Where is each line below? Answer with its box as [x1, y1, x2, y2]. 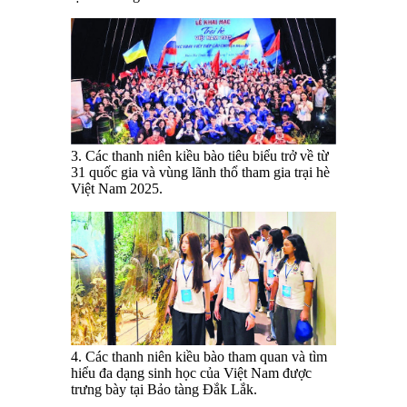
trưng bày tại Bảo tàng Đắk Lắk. [71, 381, 257, 397]
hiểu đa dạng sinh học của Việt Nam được [71, 364, 312, 381]
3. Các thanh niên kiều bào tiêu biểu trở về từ [71, 147, 329, 164]
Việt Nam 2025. [71, 180, 163, 196]
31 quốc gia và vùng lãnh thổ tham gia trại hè [71, 164, 330, 180]
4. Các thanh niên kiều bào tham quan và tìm [71, 348, 327, 364]
